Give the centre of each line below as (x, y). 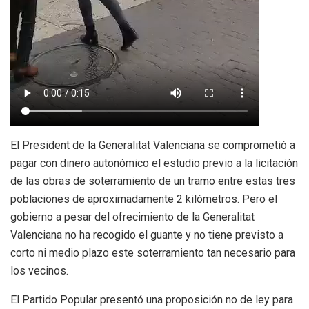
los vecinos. (39, 270)
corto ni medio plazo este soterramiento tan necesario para (153, 252)
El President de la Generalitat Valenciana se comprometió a (153, 145)
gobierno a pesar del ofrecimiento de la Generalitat (132, 217)
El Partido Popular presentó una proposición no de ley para (152, 299)
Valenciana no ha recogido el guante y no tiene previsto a (147, 235)
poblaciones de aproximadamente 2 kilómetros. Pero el (144, 199)
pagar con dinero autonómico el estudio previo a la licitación (154, 163)
